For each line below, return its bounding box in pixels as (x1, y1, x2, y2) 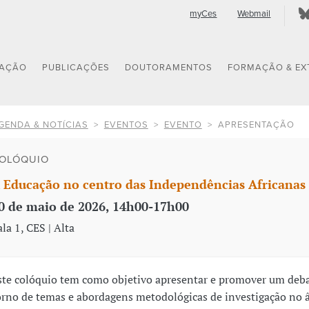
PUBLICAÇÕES (42, 62, 110, 74)
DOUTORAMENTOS (125, 62, 213, 74)
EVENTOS (103, 119, 148, 130)
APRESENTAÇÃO (217, 119, 295, 130)
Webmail (237, 8, 271, 19)
